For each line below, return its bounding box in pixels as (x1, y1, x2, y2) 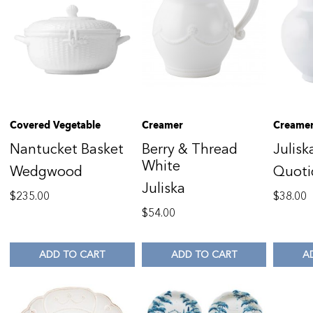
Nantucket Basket (10, 140, 124, 159)
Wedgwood (10, 162, 82, 182)
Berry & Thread (141, 140, 238, 159)
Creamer (141, 117, 183, 134)
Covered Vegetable (10, 117, 101, 134)
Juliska (141, 179, 185, 198)
